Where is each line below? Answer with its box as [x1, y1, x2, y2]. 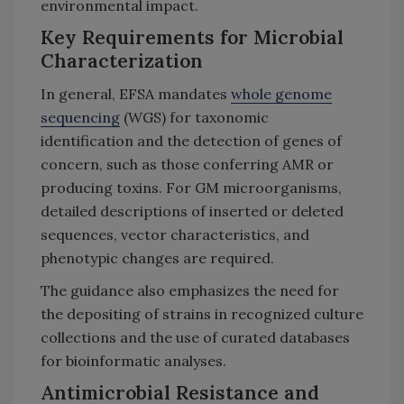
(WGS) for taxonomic [120, 107, 269, 126]
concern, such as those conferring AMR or [41, 154, 334, 173]
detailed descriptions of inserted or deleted [41, 201, 344, 220]
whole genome [231, 84, 332, 103]
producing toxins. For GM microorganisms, [41, 178, 342, 197]
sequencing [41, 107, 120, 126]
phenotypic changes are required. [41, 248, 274, 267]
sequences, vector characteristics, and [41, 225, 309, 243]
